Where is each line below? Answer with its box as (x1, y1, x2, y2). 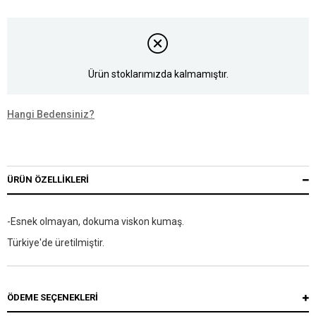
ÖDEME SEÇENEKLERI (7, 292, 98, 303)
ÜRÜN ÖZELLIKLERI (7, 174, 89, 186)
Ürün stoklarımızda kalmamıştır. (87, 68, 229, 80)
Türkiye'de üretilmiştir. (7, 237, 104, 249)
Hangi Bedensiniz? (7, 109, 95, 121)
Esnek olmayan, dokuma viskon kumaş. (11, 216, 184, 228)
